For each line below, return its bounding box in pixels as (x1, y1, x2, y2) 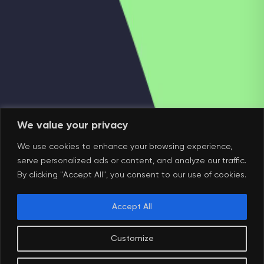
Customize (110, 234, 154, 243)
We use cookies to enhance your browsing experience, (17, 142, 232, 151)
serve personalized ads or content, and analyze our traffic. (17, 156, 246, 165)
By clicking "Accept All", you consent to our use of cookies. (17, 170, 246, 179)
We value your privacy (17, 120, 128, 131)
